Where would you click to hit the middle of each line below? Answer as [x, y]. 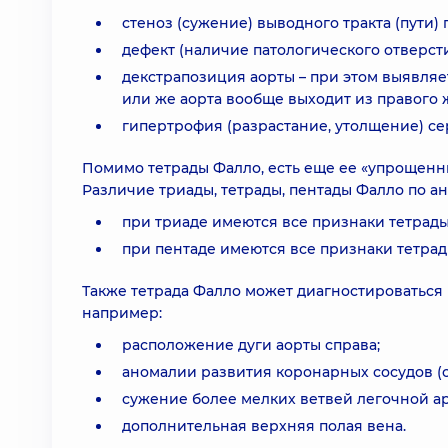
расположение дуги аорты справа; [251, 345]
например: [122, 313]
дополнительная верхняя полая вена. [264, 426]
